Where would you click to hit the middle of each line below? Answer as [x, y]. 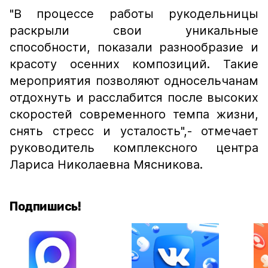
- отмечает [223, 131]
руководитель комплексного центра [134, 148]
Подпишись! [45, 206]
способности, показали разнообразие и [134, 47]
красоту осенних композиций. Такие [134, 64]
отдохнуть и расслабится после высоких [134, 98]
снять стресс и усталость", [98, 131]
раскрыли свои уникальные [134, 31]
